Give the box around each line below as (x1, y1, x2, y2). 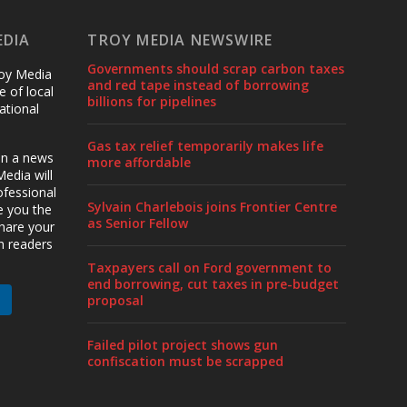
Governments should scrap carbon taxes (87, 60, 345, 78)
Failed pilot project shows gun (87, 336, 279, 354)
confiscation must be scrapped (87, 352, 284, 371)
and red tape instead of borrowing (87, 76, 310, 94)
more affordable (87, 154, 192, 172)
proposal (87, 292, 144, 310)
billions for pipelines (87, 93, 217, 111)
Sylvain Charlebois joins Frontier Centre (87, 198, 338, 216)
